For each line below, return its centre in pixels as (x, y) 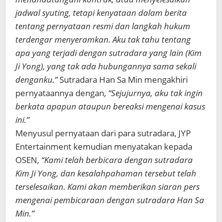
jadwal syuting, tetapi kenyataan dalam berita (101, 13)
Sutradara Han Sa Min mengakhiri (123, 80)
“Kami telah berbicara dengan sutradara (117, 160)
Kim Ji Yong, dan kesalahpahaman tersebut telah (106, 173)
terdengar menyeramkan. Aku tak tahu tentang (103, 39)
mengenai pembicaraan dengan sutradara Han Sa (110, 200)
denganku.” (36, 80)
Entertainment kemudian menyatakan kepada (104, 146)
